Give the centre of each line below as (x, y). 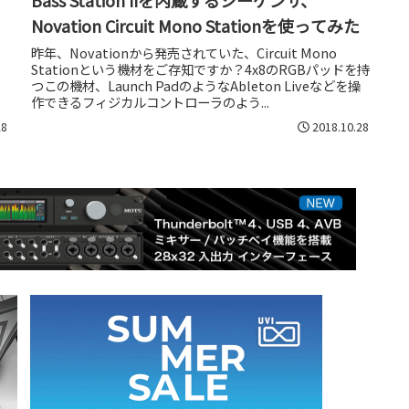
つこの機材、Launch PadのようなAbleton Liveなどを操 (196, 85)
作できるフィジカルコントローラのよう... (150, 101)
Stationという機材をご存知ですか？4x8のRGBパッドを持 (200, 68)
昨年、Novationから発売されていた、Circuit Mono (184, 52)
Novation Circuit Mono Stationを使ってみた (195, 25)
